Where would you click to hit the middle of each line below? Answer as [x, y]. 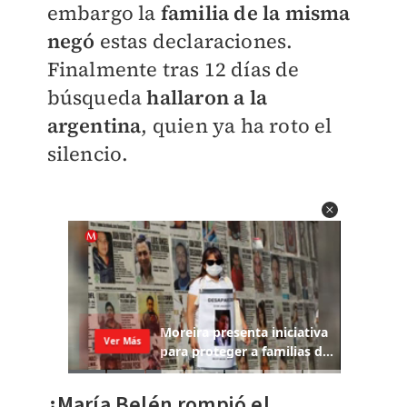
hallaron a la [207, 97]
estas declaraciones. [196, 41]
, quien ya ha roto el [237, 125]
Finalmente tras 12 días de [173, 69]
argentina [94, 125]
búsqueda [97, 97]
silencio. [88, 154]
